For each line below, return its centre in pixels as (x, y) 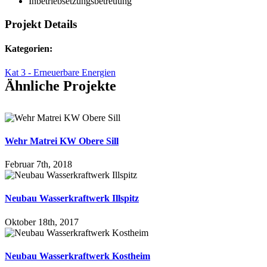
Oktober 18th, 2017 (42, 222)
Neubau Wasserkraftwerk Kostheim (77, 256)
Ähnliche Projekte (60, 86)
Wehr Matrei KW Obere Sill (62, 141)
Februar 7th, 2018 (38, 164)
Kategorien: (29, 49)
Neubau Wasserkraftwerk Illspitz (72, 198)
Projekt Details (41, 24)
